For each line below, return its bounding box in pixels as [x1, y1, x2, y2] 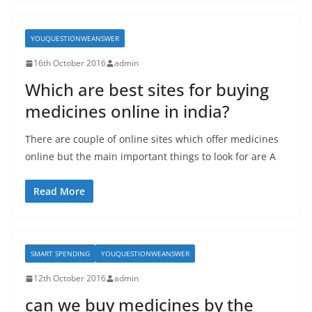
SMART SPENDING [31, 249, 90, 258]
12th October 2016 [33, 272, 106, 284]
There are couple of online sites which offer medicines [25, 132, 279, 146]
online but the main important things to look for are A [25, 150, 276, 163]
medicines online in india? [25, 100, 230, 123]
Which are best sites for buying [25, 78, 269, 101]
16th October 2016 [33, 57, 106, 69]
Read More [33, 185, 85, 198]
